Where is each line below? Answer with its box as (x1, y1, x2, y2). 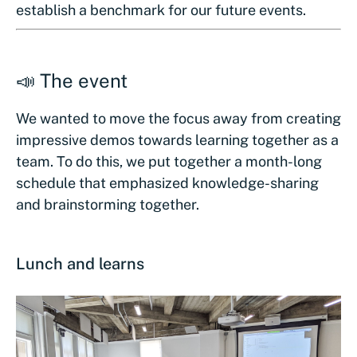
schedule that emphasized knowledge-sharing (16, 174, 319, 191)
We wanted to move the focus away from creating (16, 109, 341, 127)
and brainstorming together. (16, 195, 199, 213)
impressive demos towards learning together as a (16, 131, 339, 148)
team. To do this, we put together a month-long (16, 152, 322, 170)
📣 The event (16, 69, 127, 92)
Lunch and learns (16, 253, 144, 273)
